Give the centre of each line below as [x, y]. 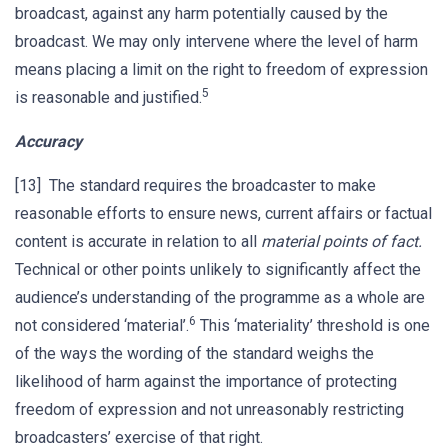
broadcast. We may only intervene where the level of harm [216, 41]
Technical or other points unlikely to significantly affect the [218, 269]
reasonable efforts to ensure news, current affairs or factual [223, 213]
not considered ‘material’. [102, 325]
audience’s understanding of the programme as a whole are [220, 297]
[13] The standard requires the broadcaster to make [195, 185]
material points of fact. [341, 241]
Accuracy [48, 141]
